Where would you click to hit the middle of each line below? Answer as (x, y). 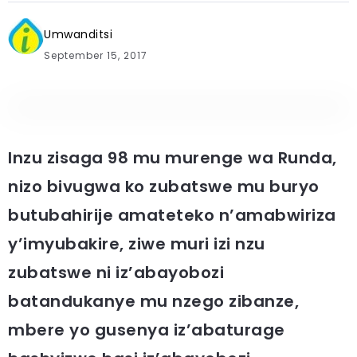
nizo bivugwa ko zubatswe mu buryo (164, 186)
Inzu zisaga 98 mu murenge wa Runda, (173, 158)
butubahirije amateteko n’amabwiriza (172, 215)
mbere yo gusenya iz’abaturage (147, 330)
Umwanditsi (78, 34)
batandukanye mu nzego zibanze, (153, 301)
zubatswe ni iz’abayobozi (116, 273)
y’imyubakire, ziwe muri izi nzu (137, 244)
